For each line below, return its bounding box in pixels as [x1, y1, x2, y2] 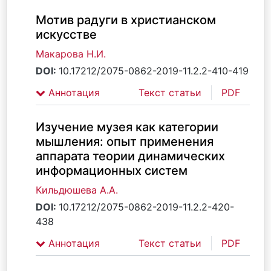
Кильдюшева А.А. [36, 184, 118, 196]
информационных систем [36, 163, 188, 178]
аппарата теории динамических [36, 149, 225, 163]
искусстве [36, 27, 97, 42]
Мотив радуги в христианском [36, 13, 216, 27]
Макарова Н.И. [36, 48, 106, 60]
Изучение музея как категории [36, 120, 218, 134]
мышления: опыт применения [36, 134, 214, 149]
